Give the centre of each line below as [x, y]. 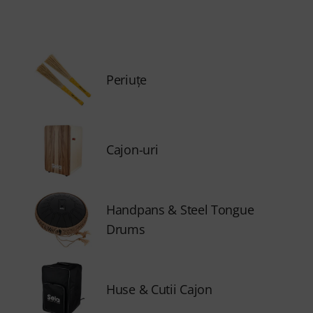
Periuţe [126, 80]
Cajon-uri [132, 150]
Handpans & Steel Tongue [180, 210]
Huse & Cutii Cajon [159, 289]
